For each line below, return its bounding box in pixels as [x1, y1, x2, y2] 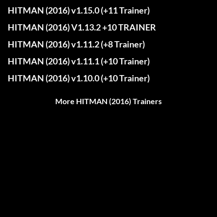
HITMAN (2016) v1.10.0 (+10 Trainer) [8, 73, 150, 84]
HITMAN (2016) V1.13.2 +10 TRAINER [8, 22, 156, 33]
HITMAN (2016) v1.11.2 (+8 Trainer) [8, 39, 145, 50]
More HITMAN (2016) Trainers [55, 96, 162, 106]
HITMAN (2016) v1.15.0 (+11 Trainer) [8, 5, 150, 16]
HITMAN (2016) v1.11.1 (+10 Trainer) [8, 56, 150, 67]
